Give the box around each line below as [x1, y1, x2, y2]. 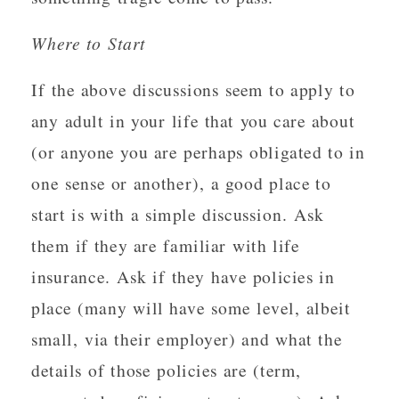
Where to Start [31, 30, 146, 55]
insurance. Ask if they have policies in [31, 264, 335, 289]
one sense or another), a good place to [31, 170, 331, 195]
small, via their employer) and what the [31, 326, 343, 351]
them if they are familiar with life [31, 232, 300, 257]
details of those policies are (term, [31, 357, 303, 382]
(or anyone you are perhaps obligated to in [31, 139, 365, 164]
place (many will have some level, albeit [31, 295, 351, 320]
